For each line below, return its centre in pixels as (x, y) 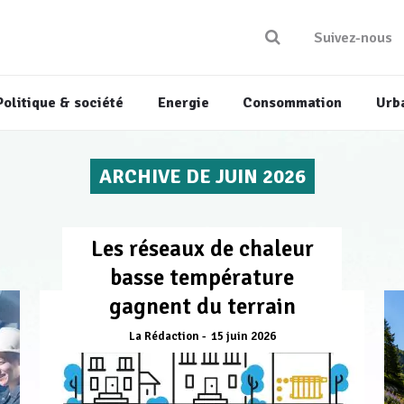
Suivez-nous (353, 38)
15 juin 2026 (243, 337)
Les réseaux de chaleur (202, 249)
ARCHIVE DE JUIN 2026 (202, 177)
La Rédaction (164, 337)
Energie (183, 103)
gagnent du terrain (202, 307)
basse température (202, 278)
